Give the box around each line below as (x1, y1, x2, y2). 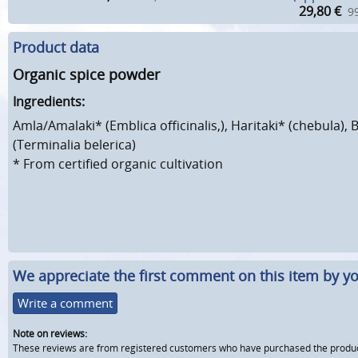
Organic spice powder (13, 64, 160, 84)
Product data (13, 37, 99, 57)
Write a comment (18, 294, 113, 311)
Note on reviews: (13, 326, 87, 340)
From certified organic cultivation (23, 155, 223, 173)
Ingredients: (13, 93, 85, 111)
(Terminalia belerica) (13, 136, 136, 154)
